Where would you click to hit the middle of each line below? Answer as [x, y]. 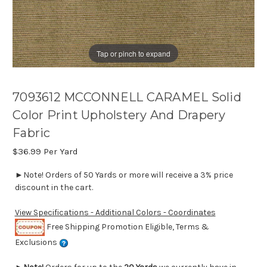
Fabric [32, 133]
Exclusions [37, 243]
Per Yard [60, 152]
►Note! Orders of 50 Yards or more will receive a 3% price [124, 175]
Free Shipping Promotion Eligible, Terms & [127, 226]
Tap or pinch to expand [133, 53]
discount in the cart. [54, 188]
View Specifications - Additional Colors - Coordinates [115, 213]
